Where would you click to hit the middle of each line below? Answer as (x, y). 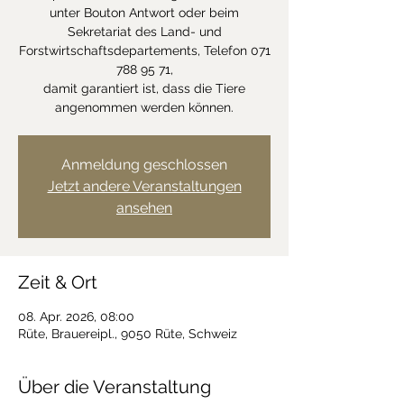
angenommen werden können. (144, 107)
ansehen (144, 208)
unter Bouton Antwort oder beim (144, 13)
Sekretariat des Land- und (144, 32)
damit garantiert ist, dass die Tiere (144, 88)
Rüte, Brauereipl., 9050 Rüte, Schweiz (128, 334)
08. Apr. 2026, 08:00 (76, 317)
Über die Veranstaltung (115, 387)
